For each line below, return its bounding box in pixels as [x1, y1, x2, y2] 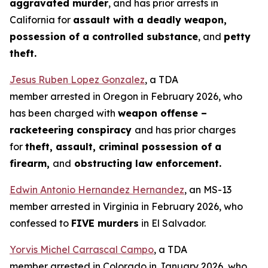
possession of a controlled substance [10, 31, 198, 42]
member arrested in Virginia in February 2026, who [10, 200, 243, 212]
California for [10, 14, 73, 26]
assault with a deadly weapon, [73, 14, 227, 26]
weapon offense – [118, 107, 207, 119]
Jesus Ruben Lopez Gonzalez [10, 74, 145, 86]
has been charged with [10, 107, 118, 119]
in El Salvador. [139, 217, 206, 229]
